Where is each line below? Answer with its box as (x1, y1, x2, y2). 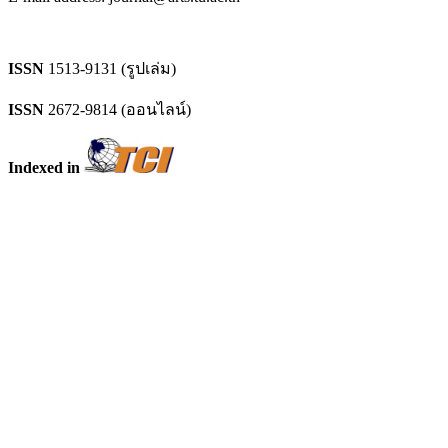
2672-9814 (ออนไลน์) (48, 101, 191, 119)
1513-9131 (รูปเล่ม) (48, 60, 176, 78)
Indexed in (8, 159, 84, 177)
